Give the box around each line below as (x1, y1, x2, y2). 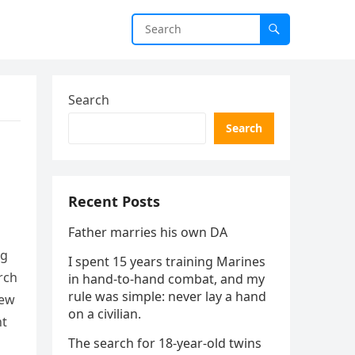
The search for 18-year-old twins (68, 334, 261, 352)
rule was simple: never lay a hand (68, 288, 266, 305)
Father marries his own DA (68, 223, 227, 241)
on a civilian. (68, 305, 141, 323)
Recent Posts (68, 192, 160, 211)
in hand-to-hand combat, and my (68, 270, 265, 288)
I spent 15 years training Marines (68, 253, 265, 270)
